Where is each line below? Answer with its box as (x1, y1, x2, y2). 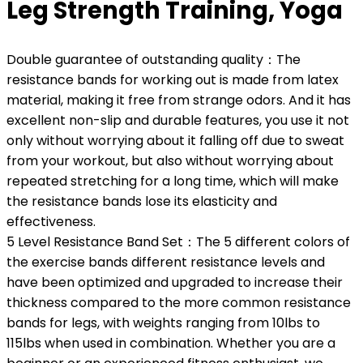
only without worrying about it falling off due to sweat (6, 131, 344, 151)
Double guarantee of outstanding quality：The (6, 50, 301, 70)
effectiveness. (6, 212, 96, 232)
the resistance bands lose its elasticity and (6, 192, 277, 211)
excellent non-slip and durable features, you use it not (6, 111, 349, 130)
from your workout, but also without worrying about (6, 152, 334, 171)
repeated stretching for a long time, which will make (6, 172, 339, 191)
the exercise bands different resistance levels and (6, 253, 325, 272)
